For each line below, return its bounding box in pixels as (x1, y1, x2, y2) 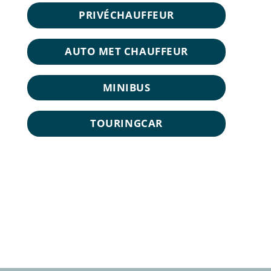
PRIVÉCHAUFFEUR (79, 8, 174, 22)
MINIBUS (102, 80, 151, 94)
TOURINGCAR (90, 116, 163, 131)
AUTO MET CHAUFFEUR (65, 44, 188, 58)
